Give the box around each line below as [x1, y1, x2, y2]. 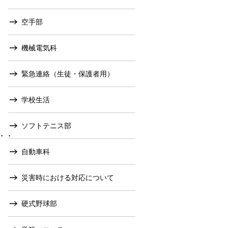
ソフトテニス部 [21, 122, 71, 130]
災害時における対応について [21, 174, 114, 182]
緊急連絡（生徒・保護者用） [21, 70, 114, 78]
